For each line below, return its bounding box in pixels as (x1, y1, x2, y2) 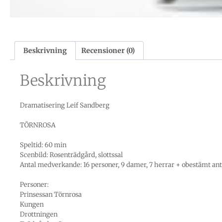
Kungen (20, 200, 44, 209)
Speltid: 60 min (20, 141, 66, 150)
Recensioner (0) (81, 46, 135, 55)
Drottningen (20, 210, 57, 219)
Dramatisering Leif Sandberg (20, 101, 110, 110)
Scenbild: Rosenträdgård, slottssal (20, 151, 123, 160)
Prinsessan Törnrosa (20, 190, 82, 199)
